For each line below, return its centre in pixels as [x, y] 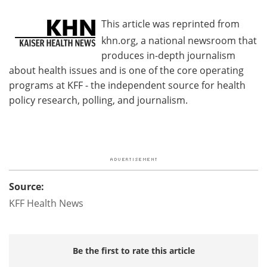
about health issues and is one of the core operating [126, 70]
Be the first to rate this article [133, 250]
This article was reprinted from [170, 23]
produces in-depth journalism [168, 55]
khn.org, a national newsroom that [179, 40]
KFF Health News [46, 203]
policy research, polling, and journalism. [98, 100]
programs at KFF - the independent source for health [127, 85]
